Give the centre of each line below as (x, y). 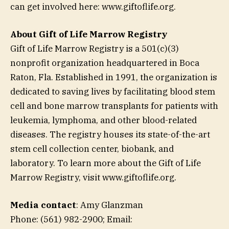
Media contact (43, 205)
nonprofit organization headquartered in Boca (105, 63)
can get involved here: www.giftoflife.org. (93, 7)
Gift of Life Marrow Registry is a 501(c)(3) (95, 49)
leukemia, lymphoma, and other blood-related (104, 120)
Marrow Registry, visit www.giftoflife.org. (93, 178)
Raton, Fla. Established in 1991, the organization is (114, 77)
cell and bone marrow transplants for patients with (114, 106)
